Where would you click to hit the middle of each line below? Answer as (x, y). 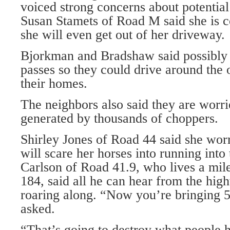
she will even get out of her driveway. (123, 35)
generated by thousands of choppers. (119, 118)
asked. (38, 209)
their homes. (54, 83)
